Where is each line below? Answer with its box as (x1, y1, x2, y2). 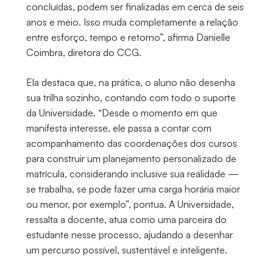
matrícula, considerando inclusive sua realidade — (26, 168, 239, 180)
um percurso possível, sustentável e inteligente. (26, 244, 227, 257)
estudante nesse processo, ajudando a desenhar (26, 229, 233, 241)
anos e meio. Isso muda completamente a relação (26, 16, 238, 29)
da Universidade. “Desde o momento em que (26, 107, 218, 119)
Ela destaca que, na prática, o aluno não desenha (26, 76, 235, 89)
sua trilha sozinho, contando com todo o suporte (26, 91, 236, 104)
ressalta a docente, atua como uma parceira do (26, 213, 227, 226)
